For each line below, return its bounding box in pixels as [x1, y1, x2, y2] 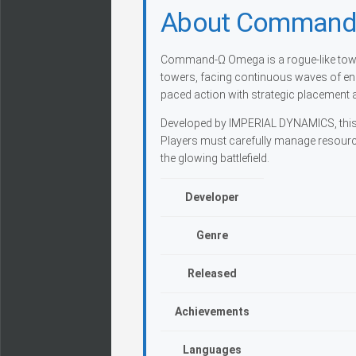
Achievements [175, 305, 250, 318]
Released [188, 267, 237, 280]
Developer [185, 191, 239, 203]
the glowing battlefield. [161, 152, 269, 164]
